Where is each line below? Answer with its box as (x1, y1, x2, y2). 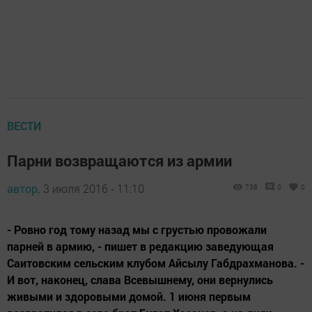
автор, (7, 180, 40, 196)
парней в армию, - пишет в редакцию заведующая (7, 238, 274, 253)
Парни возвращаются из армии (7, 150, 232, 171)
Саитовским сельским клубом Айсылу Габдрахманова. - (7, 255, 304, 270)
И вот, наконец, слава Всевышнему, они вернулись (7, 272, 273, 287)
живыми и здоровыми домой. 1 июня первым (7, 288, 251, 304)
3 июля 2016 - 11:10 (43, 180, 144, 196)
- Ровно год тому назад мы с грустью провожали (7, 221, 267, 237)
